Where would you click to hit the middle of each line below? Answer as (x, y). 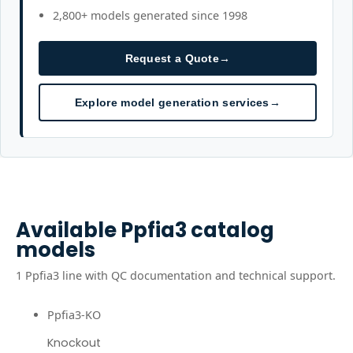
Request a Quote (172, 58)
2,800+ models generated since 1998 (150, 15)
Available (68, 230)
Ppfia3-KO (74, 315)
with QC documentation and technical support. (209, 275)
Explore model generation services (172, 102)
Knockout (74, 343)
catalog (230, 230)
